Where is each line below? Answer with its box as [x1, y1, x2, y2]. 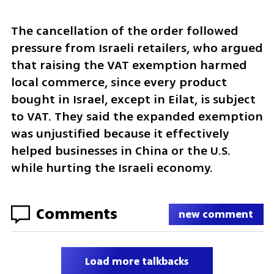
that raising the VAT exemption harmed [10, 56, 247, 74]
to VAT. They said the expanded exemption [10, 107, 263, 125]
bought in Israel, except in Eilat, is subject [10, 90, 256, 108]
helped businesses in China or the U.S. [10, 141, 231, 160]
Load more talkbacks [85, 254, 189, 269]
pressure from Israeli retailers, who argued [10, 39, 263, 57]
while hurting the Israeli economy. [10, 158, 216, 177]
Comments [35, 202, 117, 226]
